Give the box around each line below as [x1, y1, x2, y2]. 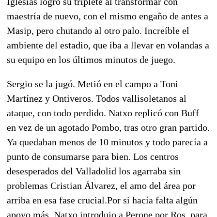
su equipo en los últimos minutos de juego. [7, 54, 175, 65]
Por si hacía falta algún [107, 194, 198, 205]
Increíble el [142, 25, 189, 36]
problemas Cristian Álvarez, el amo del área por [7, 180, 196, 191]
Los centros [131, 151, 179, 162]
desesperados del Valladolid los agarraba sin [7, 165, 181, 176]
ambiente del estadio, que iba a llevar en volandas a [7, 39, 209, 50]
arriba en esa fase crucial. [7, 194, 107, 205]
